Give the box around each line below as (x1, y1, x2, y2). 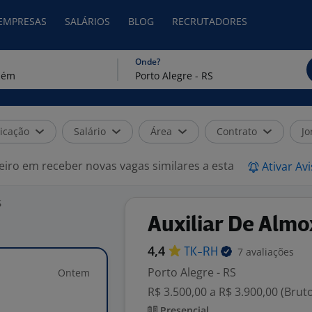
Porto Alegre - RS (148, 265, 236, 280)
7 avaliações (237, 245, 294, 258)
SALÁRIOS (65, 15, 110, 28)
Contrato (217, 125, 257, 138)
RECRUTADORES (172, 15, 247, 28)
